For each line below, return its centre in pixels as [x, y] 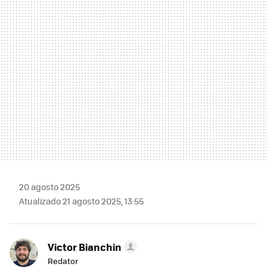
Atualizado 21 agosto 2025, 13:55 [81, 201]
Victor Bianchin [85, 247]
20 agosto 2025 [49, 187]
